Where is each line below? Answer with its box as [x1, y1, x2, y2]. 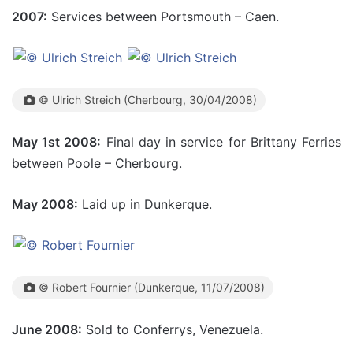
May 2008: [12, 196, 78, 212]
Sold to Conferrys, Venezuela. [82, 321, 263, 337]
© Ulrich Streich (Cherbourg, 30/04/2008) [39, 93, 257, 106]
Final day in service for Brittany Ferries [101, 134, 342, 150]
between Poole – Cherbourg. [12, 155, 182, 171]
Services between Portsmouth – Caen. [47, 9, 279, 24]
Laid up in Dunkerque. [78, 196, 212, 212]
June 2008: [12, 321, 82, 337]
